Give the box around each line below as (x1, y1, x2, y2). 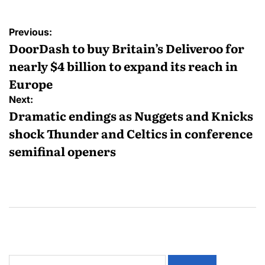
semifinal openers (9, 141, 116, 160)
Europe (9, 74, 53, 92)
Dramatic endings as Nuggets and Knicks (9, 106, 253, 124)
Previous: (9, 25, 52, 38)
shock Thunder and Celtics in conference (9, 124, 253, 142)
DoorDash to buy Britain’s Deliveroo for (9, 38, 244, 57)
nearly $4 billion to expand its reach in (9, 56, 238, 75)
